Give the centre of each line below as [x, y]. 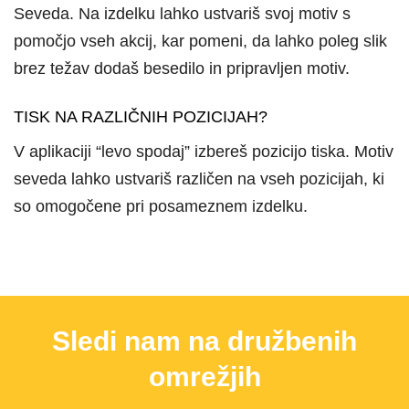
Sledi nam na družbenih [204, 341]
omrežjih [204, 377]
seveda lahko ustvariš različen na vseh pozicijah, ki [199, 178]
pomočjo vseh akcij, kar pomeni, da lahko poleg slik [200, 42]
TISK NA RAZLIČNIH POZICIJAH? [141, 116]
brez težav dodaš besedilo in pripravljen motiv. [182, 69]
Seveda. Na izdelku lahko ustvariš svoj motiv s [182, 14]
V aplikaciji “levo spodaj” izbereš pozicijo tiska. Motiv [204, 151]
